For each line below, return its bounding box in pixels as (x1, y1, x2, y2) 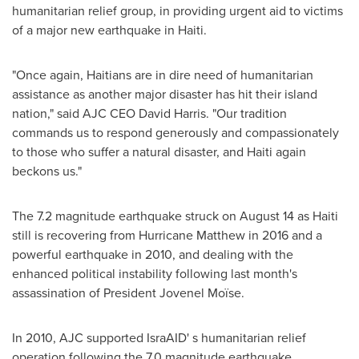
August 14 (240, 207, 294, 225)
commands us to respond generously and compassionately (12, 123, 339, 142)
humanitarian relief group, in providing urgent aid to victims (12, 2, 343, 20)
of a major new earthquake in (12, 21, 178, 39)
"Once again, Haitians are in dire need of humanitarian (12, 66, 313, 84)
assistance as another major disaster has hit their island (12, 85, 317, 103)
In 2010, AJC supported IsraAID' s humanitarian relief (12, 329, 306, 347)
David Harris (139, 104, 206, 123)
